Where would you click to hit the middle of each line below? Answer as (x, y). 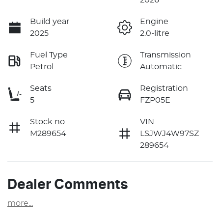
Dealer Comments (68, 185)
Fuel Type (49, 55)
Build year (50, 21)
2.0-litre (155, 33)
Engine (154, 21)
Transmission (165, 55)
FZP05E (155, 100)
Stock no (47, 122)
